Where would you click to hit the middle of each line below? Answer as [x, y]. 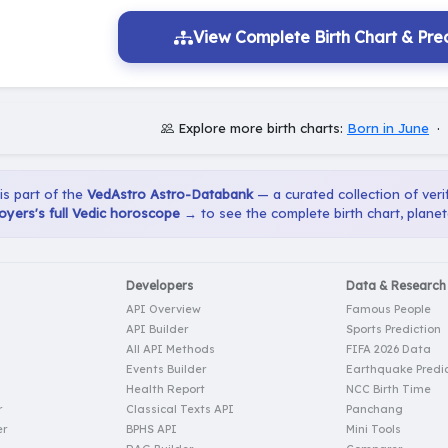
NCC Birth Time [388, 389]
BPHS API [151, 429]
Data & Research [396, 286]
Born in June [388, 128]
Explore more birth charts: [260, 128]
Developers [159, 286]
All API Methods [170, 349]
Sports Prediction [393, 329]
